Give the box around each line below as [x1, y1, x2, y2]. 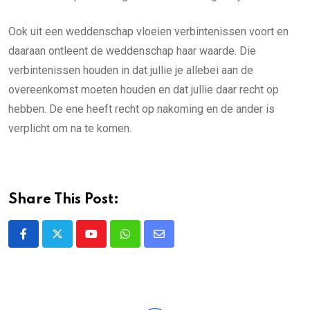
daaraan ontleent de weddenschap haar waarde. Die [8, 44, 256, 57]
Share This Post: [8, 193, 119, 207]
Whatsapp [124, 235, 173, 249]
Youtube [90, 235, 129, 249]
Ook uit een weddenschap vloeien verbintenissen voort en [8, 25, 289, 38]
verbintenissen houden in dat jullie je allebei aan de [8, 64, 253, 77]
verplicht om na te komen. [8, 122, 131, 135]
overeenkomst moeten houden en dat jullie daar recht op [8, 83, 279, 96]
